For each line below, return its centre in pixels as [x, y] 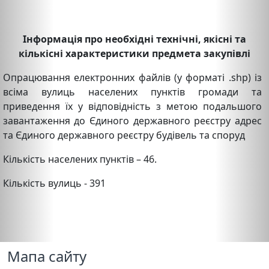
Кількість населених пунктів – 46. [80, 159]
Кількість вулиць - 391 [54, 183]
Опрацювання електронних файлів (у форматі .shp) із [132, 77]
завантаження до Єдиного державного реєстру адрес [132, 120]
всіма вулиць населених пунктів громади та [132, 92]
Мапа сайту [47, 256]
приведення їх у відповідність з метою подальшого [132, 106]
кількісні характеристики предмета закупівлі [134, 53]
